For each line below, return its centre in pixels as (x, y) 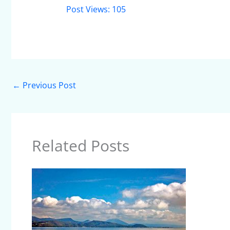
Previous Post (48, 85)
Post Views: (88, 9)
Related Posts (81, 146)
